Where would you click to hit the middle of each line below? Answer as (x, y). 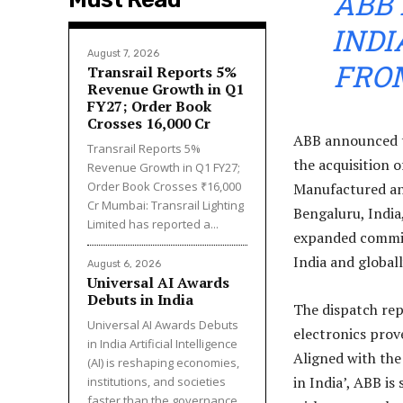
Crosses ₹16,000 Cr (149, 124)
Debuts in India (140, 300)
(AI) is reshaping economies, (163, 363)
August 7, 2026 (123, 54)
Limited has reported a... (153, 224)
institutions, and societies (157, 382)
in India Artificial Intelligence (162, 344)
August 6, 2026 (124, 264)
